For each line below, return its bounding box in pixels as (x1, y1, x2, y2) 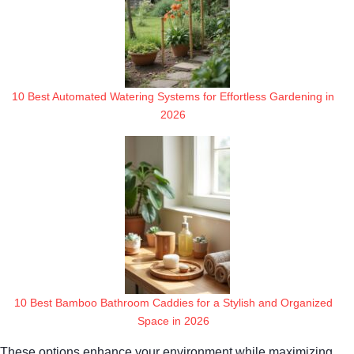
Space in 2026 (137, 314, 209, 327)
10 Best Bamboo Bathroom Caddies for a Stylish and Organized (13, 296, 333, 309)
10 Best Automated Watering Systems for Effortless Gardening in (12, 89, 334, 103)
